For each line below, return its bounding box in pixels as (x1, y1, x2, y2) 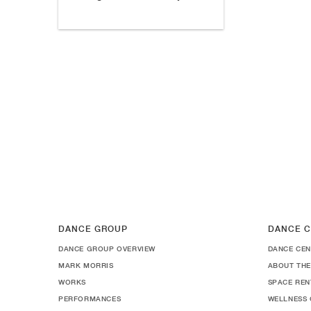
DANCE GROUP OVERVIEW (58, 244, 155, 253)
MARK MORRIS (58, 261, 114, 269)
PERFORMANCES (58, 294, 121, 303)
